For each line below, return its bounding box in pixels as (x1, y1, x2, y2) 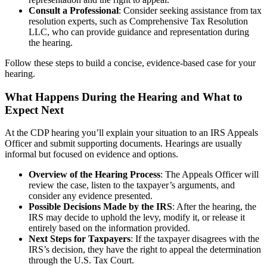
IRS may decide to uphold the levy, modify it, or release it (29, 212, 245, 223)
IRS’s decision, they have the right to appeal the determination (29, 244, 261, 255)
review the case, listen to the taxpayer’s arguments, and (29, 180, 235, 191)
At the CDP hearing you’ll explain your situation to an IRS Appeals (5, 128, 258, 138)
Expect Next (5, 103, 64, 116)
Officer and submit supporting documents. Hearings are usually (5, 138, 242, 149)
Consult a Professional (29, 5, 119, 15)
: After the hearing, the (172, 201, 256, 212)
